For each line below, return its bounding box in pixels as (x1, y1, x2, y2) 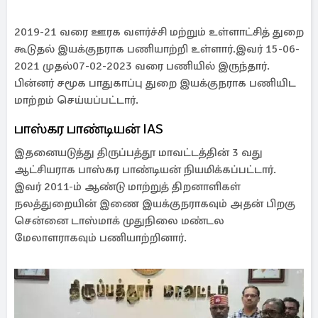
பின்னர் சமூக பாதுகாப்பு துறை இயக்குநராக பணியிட (14, 76, 296, 90)
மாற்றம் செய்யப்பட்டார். (14, 93, 141, 107)
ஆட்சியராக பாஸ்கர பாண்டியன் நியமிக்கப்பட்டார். (14, 163, 276, 177)
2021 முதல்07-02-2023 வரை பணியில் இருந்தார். (14, 59, 270, 73)
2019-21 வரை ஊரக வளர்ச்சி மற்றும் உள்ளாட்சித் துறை (14, 25, 304, 39)
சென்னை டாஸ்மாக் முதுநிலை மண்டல (14, 214, 224, 228)
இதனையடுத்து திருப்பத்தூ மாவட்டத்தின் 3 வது (14, 146, 263, 160)
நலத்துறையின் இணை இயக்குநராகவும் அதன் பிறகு (14, 197, 295, 211)
